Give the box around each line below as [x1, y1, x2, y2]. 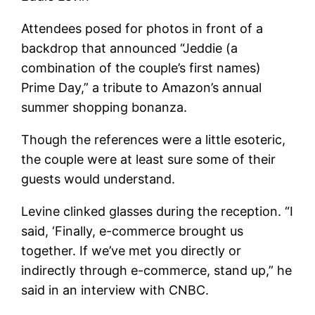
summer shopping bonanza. [21, 99, 188, 115]
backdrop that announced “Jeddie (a [21, 40, 238, 56]
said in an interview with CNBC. [21, 282, 210, 297]
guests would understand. [21, 171, 176, 186]
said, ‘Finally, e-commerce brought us [21, 223, 244, 238]
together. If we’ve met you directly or [21, 243, 242, 258]
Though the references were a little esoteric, [21, 131, 286, 147]
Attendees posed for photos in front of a [21, 20, 264, 36]
